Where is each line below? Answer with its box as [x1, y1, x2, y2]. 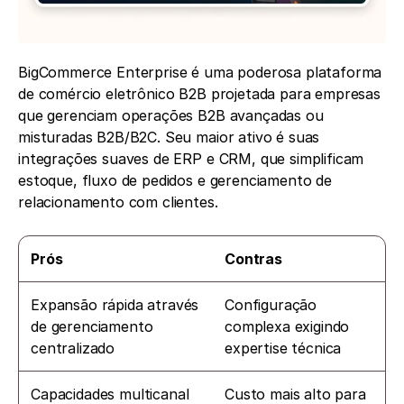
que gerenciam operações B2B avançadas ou [18, 106, 324, 124]
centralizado [31, 338, 115, 357]
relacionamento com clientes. [18, 192, 218, 211]
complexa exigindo [225, 317, 350, 335]
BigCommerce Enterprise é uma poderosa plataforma [18, 62, 382, 81]
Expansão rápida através [31, 295, 199, 314]
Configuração [225, 295, 317, 314]
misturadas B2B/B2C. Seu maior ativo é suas [18, 127, 320, 146]
